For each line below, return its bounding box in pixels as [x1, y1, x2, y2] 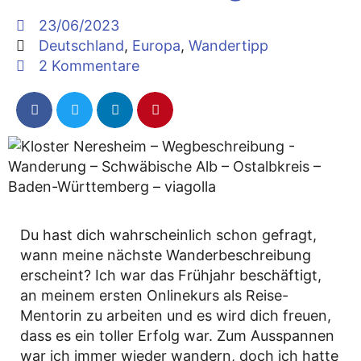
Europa [131, 37, 180, 54]
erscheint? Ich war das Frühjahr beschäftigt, [20, 267, 322, 284]
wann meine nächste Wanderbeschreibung [20, 247, 311, 263]
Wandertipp [188, 37, 268, 54]
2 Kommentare [38, 57, 139, 74]
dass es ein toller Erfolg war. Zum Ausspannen [20, 327, 334, 344]
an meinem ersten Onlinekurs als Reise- [20, 287, 288, 304]
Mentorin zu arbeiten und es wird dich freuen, [20, 307, 331, 324]
